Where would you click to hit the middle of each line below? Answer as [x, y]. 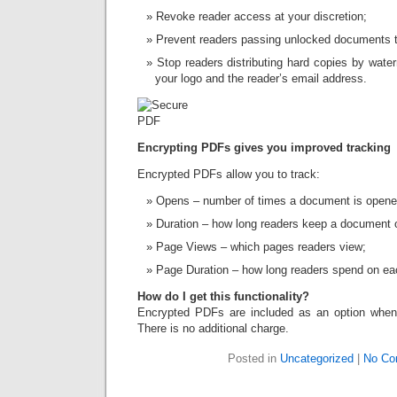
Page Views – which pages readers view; [261, 247]
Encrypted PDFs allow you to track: [229, 174]
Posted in [253, 358]
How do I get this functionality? [223, 296]
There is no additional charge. [213, 328]
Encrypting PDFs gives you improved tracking [264, 148]
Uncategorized [316, 358]
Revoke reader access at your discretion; [261, 16]
